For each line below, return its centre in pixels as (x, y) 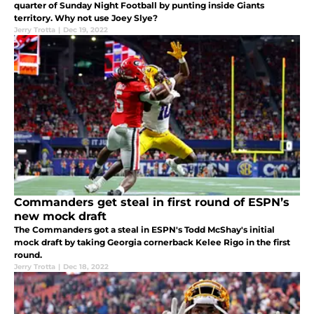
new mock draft (60, 216)
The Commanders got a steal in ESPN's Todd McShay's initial (144, 229)
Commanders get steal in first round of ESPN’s (152, 202)
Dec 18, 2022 (86, 266)
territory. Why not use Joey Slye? (86, 18)
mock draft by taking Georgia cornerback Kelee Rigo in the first (152, 242)
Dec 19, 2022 (86, 29)
